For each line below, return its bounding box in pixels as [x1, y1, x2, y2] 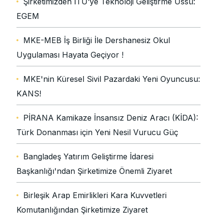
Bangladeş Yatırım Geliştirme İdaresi [23, 152, 154, 162]
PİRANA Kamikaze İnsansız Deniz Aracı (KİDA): [23, 113, 198, 123]
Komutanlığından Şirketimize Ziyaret [16, 205, 148, 215]
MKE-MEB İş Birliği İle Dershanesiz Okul [23, 35, 170, 46]
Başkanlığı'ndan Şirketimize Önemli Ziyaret [16, 166, 172, 176]
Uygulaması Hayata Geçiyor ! [16, 50, 124, 60]
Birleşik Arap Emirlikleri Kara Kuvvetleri [23, 190, 167, 201]
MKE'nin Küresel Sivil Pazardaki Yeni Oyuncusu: [23, 74, 200, 84]
